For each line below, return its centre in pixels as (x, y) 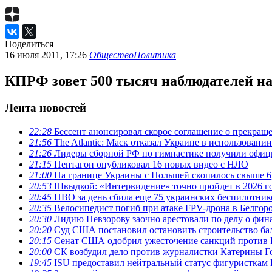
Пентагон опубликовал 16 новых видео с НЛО (150, 164)
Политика (155, 55)
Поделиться (29, 44)
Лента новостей (46, 107)
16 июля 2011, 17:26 (47, 55)
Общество (111, 55)
